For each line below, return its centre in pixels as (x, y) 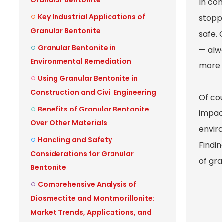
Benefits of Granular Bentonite (93, 109)
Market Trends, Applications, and (91, 212)
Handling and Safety (75, 140)
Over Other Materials (69, 123)
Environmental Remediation (81, 61)
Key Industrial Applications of (91, 17)
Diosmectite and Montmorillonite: (92, 198)
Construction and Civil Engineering (93, 92)
